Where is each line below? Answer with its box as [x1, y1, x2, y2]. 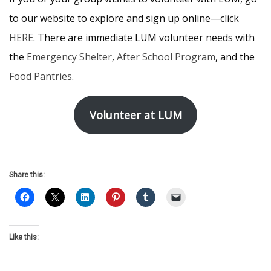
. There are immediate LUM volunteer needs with [33, 31, 255, 45]
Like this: [9, 233, 39, 242]
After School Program [117, 50, 215, 64]
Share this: [9, 171, 45, 180]
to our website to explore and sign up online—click [9, 11, 239, 25]
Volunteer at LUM [89, 108, 182, 123]
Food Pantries [9, 70, 72, 83]
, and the [215, 50, 255, 64]
